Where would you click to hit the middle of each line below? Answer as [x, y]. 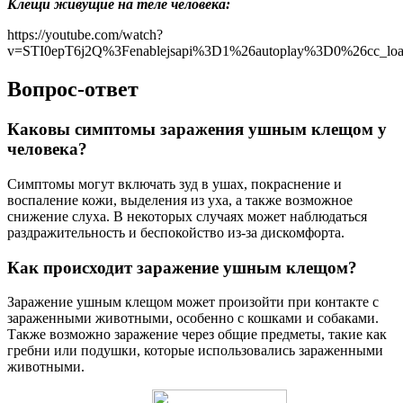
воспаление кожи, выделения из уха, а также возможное [180, 200]
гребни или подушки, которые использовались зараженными [195, 351]
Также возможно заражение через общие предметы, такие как [197, 335]
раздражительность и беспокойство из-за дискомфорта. [176, 232]
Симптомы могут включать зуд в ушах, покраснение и [175, 184]
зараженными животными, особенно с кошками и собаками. [193, 318]
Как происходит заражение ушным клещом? [182, 267]
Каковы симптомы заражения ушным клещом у [197, 130]
